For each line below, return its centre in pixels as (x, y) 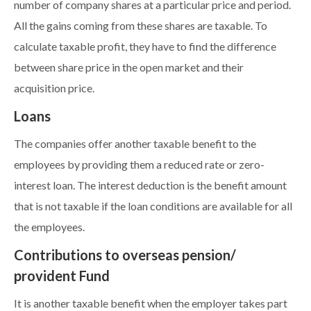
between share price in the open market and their (129, 68)
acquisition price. (54, 89)
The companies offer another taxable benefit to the (135, 144)
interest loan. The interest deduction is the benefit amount (150, 186)
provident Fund (62, 276)
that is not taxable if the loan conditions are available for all (153, 207)
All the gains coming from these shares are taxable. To (141, 26)
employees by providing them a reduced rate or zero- (139, 165)
